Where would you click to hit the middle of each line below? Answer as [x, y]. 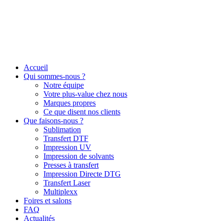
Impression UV [67, 147]
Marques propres [70, 103]
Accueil [36, 67]
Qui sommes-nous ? [55, 76]
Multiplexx [60, 192]
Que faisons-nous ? [54, 121]
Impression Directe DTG [82, 174]
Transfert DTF [66, 138]
